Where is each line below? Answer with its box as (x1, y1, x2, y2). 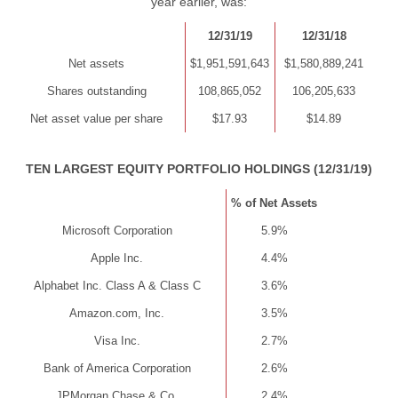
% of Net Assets (231, 196, 318, 210)
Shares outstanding (46, 84, 147, 98)
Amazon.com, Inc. (69, 306, 165, 320)
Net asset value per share (30, 112, 163, 125)
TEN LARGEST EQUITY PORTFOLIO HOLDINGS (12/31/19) (26, 162, 372, 176)
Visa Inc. (93, 334, 140, 347)
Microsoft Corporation (61, 224, 172, 237)
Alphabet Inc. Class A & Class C (33, 279, 201, 292)
